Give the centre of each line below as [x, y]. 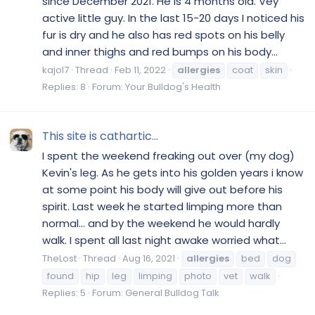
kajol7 [56, 70]
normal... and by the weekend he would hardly [161, 223]
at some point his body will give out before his [162, 189]
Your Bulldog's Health [173, 87]
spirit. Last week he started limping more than [162, 206]
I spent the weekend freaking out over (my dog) [168, 155]
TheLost [59, 259]
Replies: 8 [64, 87]
